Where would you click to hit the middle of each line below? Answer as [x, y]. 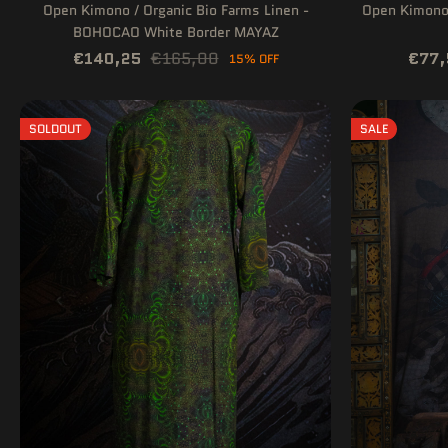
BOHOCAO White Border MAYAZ [175, 31]
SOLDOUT [55, 128]
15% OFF [253, 58]
